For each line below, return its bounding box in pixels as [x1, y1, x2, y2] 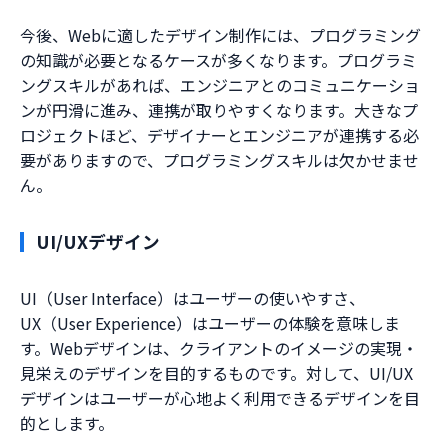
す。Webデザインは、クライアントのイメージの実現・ [20, 336, 418, 361]
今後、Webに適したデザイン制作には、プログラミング [20, 23, 421, 48]
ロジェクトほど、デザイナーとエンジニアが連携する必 [20, 123, 419, 148]
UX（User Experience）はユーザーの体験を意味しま [20, 311, 400, 336]
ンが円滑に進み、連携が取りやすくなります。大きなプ [20, 98, 418, 123]
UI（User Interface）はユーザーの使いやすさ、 [20, 286, 365, 311]
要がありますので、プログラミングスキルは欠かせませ [20, 148, 419, 173]
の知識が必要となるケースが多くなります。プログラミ [20, 48, 417, 73]
